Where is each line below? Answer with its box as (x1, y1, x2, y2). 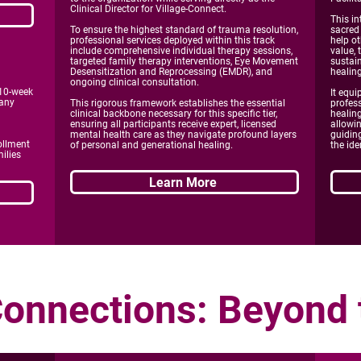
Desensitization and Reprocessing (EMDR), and (70, 66, 272, 77)
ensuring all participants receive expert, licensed (70, 118, 276, 130)
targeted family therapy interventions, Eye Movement (70, 56, 298, 67)
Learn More (149, 174, 217, 190)
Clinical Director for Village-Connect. (70, 3, 226, 15)
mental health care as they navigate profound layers (70, 129, 297, 140)
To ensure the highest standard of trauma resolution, (70, 24, 298, 35)
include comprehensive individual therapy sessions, (70, 45, 293, 56)
